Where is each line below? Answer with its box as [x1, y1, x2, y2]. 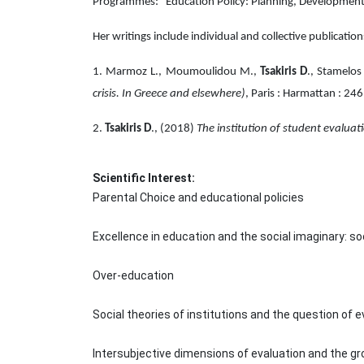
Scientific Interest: [93, 171, 195, 184]
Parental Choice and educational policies [93, 191, 304, 204]
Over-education [93, 269, 174, 282]
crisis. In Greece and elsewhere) [93, 88, 245, 100]
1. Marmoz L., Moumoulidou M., [93, 66, 260, 78]
